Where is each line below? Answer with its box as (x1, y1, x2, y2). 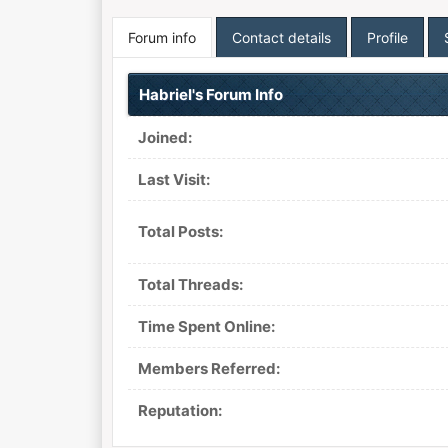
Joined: (137, 128, 192, 147)
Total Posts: (137, 222, 223, 241)
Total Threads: (137, 275, 243, 294)
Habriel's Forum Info (138, 85, 283, 104)
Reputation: (137, 401, 222, 420)
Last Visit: (137, 170, 210, 189)
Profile (366, 29, 408, 46)
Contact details (231, 29, 331, 46)
